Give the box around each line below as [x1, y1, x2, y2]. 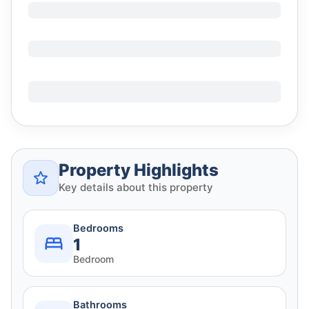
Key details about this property [59, 181, 213, 195]
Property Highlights [59, 160, 219, 181]
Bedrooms [73, 222, 123, 235]
